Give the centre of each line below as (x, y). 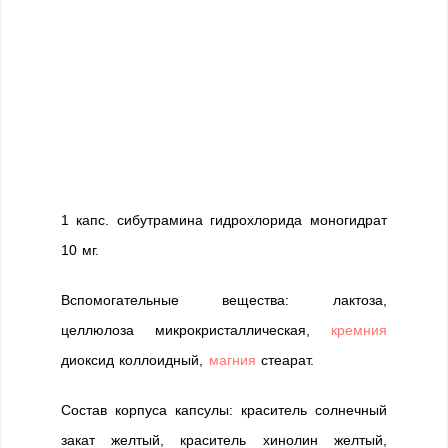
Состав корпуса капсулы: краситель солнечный (224, 410)
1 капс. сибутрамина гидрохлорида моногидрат (224, 220)
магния (232, 360)
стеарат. (285, 360)
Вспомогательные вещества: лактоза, (224, 300)
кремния (359, 330)
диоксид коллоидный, (135, 360)
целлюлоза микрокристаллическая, (196, 330)
